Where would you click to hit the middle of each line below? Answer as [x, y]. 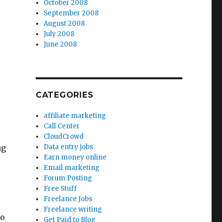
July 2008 [59, 34]
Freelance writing [73, 209]
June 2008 [60, 44]
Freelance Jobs [68, 199]
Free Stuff [60, 189]
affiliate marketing [75, 116]
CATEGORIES [64, 95]
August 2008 [64, 24]
